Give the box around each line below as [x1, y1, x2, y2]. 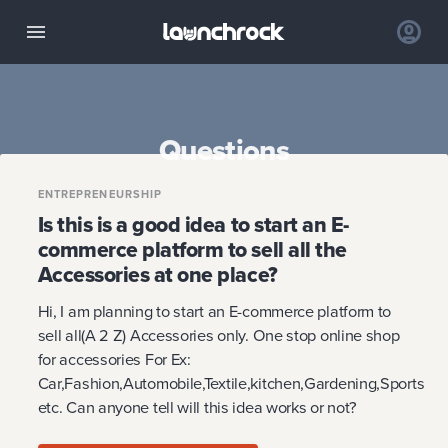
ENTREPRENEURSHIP [37, 186, 163, 203]
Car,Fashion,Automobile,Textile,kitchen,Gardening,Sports [37, 371, 425, 397]
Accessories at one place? [37, 258, 278, 291]
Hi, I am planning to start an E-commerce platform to [37, 299, 392, 325]
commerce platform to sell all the [37, 233, 347, 266]
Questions [158, 127, 290, 172]
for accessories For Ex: [37, 347, 191, 373]
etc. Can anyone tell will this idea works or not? [37, 395, 358, 421]
